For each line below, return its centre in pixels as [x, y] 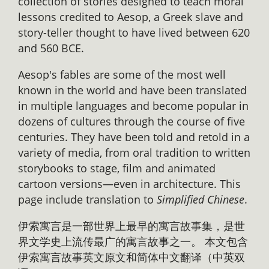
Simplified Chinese [201, 199]
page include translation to [87, 199]
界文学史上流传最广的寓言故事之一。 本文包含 [133, 241]
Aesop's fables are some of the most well [122, 74]
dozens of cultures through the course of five [131, 121]
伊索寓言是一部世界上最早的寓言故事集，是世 [131, 225]
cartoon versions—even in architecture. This [129, 183]
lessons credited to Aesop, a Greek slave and [131, 17]
